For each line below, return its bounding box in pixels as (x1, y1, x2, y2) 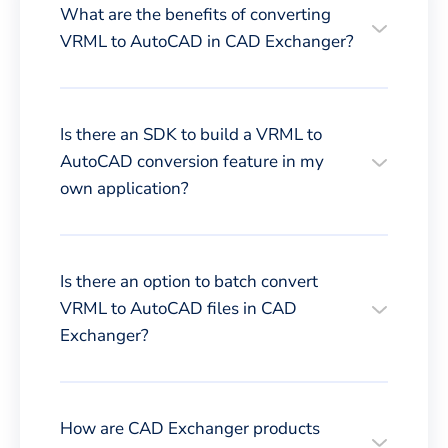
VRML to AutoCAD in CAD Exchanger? (60, 29, 354, 53)
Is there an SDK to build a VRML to (60, 122, 322, 146)
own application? (60, 176, 189, 200)
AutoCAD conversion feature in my (60, 149, 324, 173)
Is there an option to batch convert (60, 269, 318, 293)
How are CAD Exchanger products (60, 416, 320, 440)
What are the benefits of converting (60, 2, 331, 26)
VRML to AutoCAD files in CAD (60, 296, 297, 320)
